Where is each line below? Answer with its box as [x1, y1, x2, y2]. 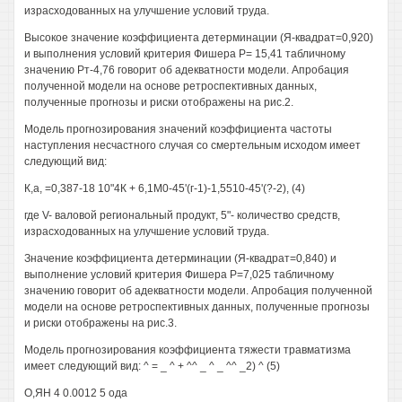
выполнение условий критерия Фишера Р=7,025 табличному [24, 268, 334, 281]
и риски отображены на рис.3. [24, 317, 177, 329]
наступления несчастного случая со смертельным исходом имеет [24, 139, 361, 152]
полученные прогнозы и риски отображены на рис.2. [24, 96, 293, 109]
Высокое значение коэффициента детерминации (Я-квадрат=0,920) [24, 31, 373, 44]
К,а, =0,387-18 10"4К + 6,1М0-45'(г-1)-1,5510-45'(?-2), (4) [24, 182, 305, 195]
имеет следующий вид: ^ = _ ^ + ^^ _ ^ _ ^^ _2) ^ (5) [24, 360, 280, 372]
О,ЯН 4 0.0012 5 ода [24, 387, 127, 399]
